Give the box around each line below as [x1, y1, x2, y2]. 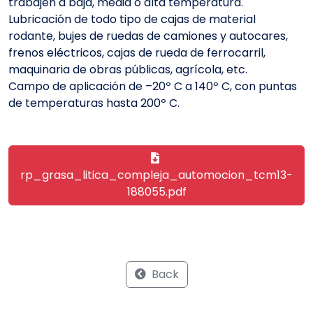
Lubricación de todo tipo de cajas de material [8, 10, 256, 27]
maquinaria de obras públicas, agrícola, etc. [8, 61, 247, 78]
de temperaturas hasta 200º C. [8, 94, 180, 111]
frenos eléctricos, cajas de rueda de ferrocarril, [8, 44, 265, 61]
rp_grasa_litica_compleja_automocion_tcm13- [20, 166, 293, 183]
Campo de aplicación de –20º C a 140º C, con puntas [8, 78, 297, 94]
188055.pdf [126, 183, 187, 200]
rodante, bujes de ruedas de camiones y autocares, [8, 27, 288, 44]
